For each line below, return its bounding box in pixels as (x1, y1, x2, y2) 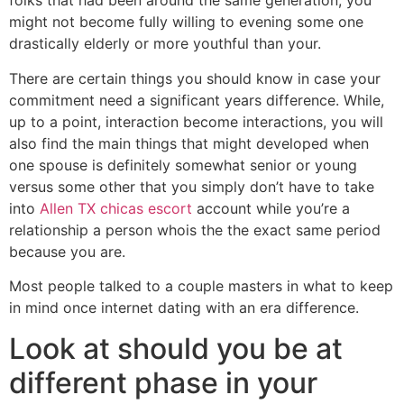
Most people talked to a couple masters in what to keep (9, 277, 393, 296)
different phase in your (9, 364, 317, 400)
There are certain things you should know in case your (9, 69, 381, 87)
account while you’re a (192, 198, 350, 217)
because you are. (9, 242, 125, 261)
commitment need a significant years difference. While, (9, 90, 384, 109)
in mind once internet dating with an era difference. (9, 298, 359, 317)
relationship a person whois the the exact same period (9, 220, 381, 239)
